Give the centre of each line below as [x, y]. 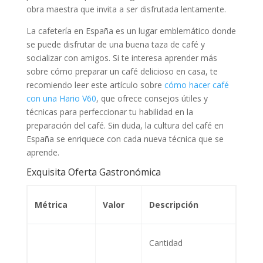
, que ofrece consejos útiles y [152, 98]
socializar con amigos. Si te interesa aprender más [122, 58]
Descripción [173, 204]
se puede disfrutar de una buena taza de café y [115, 44]
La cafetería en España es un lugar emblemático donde [131, 31]
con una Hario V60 [61, 98]
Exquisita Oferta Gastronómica [93, 172]
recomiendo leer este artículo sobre [95, 85]
